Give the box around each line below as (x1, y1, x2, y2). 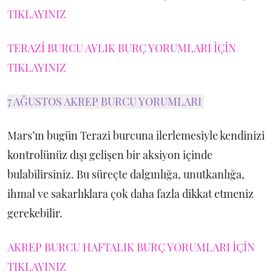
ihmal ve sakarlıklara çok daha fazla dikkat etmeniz (7, 186, 254, 201)
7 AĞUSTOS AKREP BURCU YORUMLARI (7, 94, 204, 109)
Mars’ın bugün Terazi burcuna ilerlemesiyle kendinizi (7, 128, 265, 143)
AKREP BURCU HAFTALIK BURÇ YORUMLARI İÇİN (7, 240, 255, 254)
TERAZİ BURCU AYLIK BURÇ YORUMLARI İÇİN (7, 41, 236, 55)
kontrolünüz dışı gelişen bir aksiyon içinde (7, 148, 212, 162)
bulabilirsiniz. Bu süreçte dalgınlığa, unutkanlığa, (7, 167, 245, 182)
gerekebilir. (7, 206, 63, 220)
